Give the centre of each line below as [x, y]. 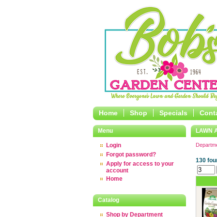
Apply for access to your [140, 164]
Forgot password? [131, 155]
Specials [173, 113]
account [117, 170]
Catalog [108, 200]
